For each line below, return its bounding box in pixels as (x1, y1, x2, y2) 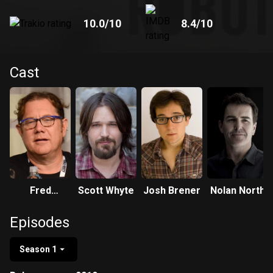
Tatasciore (15, 199, 66, 211)
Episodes (10, 214, 69, 231)
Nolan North (210, 185, 265, 196)
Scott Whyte (78, 185, 134, 196)
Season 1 (19, 244, 57, 254)
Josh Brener (143, 185, 200, 196)
